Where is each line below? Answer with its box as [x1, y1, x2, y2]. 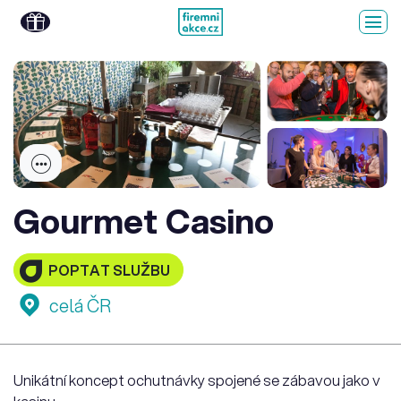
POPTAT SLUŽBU [47, 260, 170, 280]
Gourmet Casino [13, 196, 274, 244]
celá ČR [49, 293, 112, 320]
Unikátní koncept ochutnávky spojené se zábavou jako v [13, 370, 380, 391]
